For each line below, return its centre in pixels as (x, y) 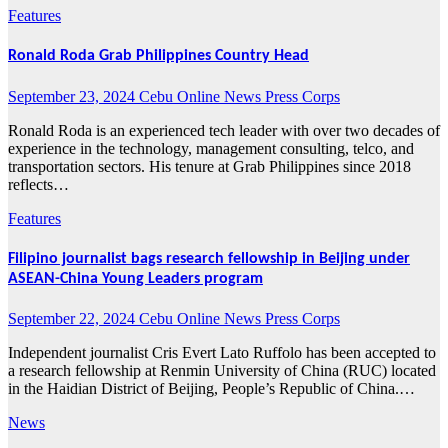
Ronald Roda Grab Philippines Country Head (158, 56)
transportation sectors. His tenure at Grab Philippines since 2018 (209, 166)
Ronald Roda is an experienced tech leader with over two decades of (224, 130)
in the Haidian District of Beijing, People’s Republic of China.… (211, 389)
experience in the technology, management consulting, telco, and (211, 148)
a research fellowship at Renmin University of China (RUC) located (222, 371)
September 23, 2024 (73, 96)
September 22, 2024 (73, 319)
